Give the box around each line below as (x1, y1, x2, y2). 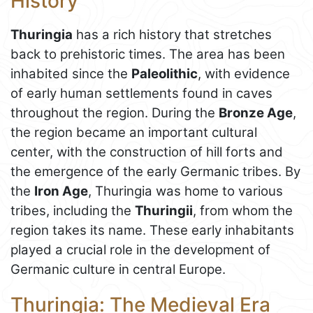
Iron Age (34, 183, 88, 200)
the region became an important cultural (10, 124, 257, 141)
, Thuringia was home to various (88, 183, 283, 200)
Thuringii (135, 203, 193, 219)
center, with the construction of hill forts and (10, 144, 283, 161)
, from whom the (193, 203, 293, 219)
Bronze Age (219, 105, 293, 122)
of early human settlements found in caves (10, 85, 272, 102)
